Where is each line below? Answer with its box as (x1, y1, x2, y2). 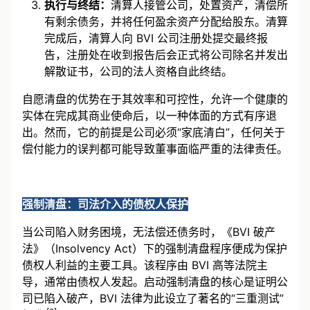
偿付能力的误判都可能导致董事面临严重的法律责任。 (22, 141, 288, 156)
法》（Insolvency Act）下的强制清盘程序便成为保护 (22, 241, 287, 255)
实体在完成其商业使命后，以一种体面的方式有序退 (22, 108, 277, 122)
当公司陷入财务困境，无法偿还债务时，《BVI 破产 (22, 224, 275, 239)
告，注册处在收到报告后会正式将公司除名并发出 (44, 47, 288, 62)
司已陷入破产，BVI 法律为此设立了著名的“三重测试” (22, 291, 284, 305)
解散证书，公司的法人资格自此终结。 (44, 64, 232, 78)
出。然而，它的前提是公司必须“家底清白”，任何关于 (22, 125, 285, 139)
